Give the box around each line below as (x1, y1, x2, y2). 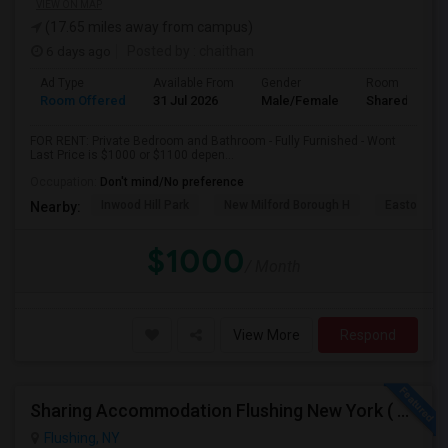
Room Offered (40, 93, 126, 108)
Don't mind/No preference (100, 175, 244, 189)
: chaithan (190, 43, 254, 59)
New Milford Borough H (224, 198, 350, 212)
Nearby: (30, 198, 81, 215)
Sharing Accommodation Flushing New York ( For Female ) (397, 400, 409, 421)
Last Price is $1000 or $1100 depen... (30, 148, 234, 162)
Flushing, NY (44, 430, 120, 446)
